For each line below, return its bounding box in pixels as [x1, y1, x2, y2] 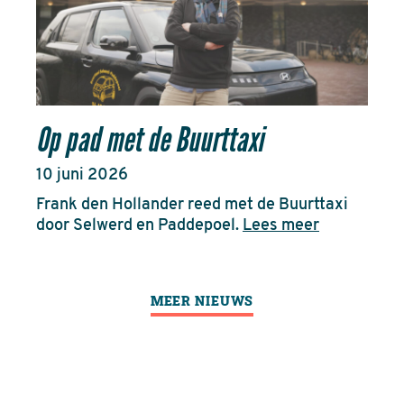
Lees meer [243, 217, 319, 235]
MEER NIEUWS [150, 292, 254, 310]
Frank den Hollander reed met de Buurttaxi [36, 197, 348, 215]
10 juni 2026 [36, 167, 128, 185]
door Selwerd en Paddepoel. [36, 217, 243, 235]
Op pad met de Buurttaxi [36, 119, 263, 161]
